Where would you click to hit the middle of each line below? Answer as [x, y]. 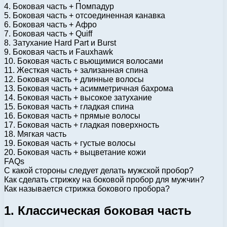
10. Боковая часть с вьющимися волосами [84, 61]
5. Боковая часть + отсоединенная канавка [85, 15]
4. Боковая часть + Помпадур [59, 6]
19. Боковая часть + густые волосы [70, 143]
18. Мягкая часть [35, 134]
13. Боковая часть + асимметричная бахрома [89, 88]
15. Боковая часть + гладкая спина [69, 106]
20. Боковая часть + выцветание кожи [75, 152]
